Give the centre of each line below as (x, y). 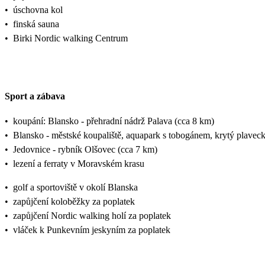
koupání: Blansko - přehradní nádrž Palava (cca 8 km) (114, 121)
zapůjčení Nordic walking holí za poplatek (92, 216)
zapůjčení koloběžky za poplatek (74, 202)
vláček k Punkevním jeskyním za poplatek (92, 230)
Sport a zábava (35, 96)
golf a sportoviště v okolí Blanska (75, 188)
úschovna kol (38, 9)
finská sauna (36, 24)
